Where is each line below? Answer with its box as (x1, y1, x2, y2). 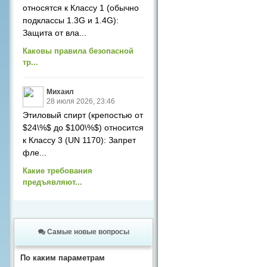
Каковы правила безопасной (23, 46, 133, 55)
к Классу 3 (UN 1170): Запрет (23, 135, 136, 145)
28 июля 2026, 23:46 (46, 97, 115, 105)
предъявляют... (23, 178, 82, 187)
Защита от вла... (23, 28, 86, 38)
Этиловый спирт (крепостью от (23, 110, 143, 120)
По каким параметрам (20, 253, 105, 262)
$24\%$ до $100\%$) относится (23, 123, 144, 132)
